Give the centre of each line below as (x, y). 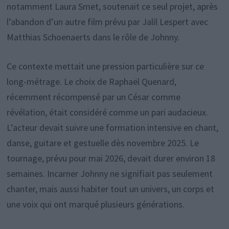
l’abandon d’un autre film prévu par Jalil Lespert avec (107, 22)
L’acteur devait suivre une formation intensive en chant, (112, 128)
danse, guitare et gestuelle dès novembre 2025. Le (102, 143)
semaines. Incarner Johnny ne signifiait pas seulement (109, 174)
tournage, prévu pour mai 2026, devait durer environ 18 (111, 158)
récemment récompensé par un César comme (93, 97)
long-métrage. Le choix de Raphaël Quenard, (91, 82)
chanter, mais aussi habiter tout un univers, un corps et (110, 189)
